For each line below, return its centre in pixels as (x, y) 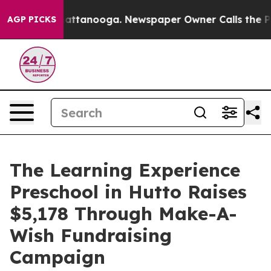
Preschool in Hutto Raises (128, 192)
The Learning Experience (125, 170)
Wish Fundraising (91, 235)
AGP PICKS (32, 19)
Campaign (57, 257)
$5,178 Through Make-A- (123, 214)
